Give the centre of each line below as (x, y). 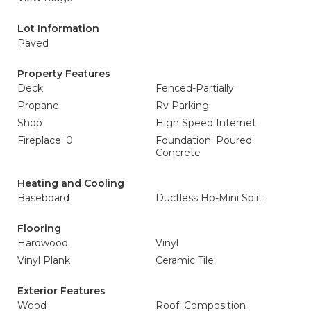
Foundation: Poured (204, 140)
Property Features (64, 74)
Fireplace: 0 (45, 140)
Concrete (178, 153)
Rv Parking (182, 106)
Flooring (39, 228)
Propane (38, 106)
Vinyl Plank (44, 260)
